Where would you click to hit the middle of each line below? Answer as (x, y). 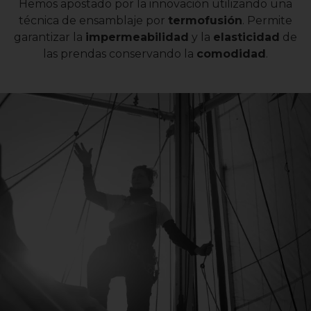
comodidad (231, 53)
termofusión (205, 20)
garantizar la (50, 37)
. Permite (267, 20)
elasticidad (246, 37)
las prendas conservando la (120, 53)
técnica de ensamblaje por (93, 20)
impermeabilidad (137, 37)
